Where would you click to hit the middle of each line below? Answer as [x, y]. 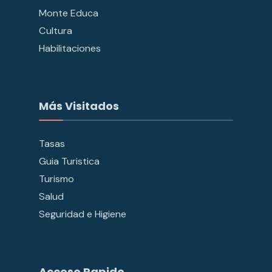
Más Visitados [79, 106]
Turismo [56, 178]
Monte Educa [69, 13]
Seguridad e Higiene [83, 214]
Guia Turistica [69, 161]
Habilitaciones [70, 48]
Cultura [56, 30]
